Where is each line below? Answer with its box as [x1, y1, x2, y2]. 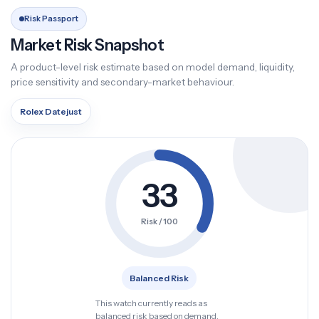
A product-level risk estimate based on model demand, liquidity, [11, 61, 295, 73]
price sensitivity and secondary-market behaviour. [11, 76, 234, 88]
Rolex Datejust [20, 106, 82, 117]
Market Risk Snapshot [11, 36, 164, 55]
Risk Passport [24, 14, 78, 23]
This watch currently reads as [95, 298, 207, 308]
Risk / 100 [140, 216, 178, 226]
